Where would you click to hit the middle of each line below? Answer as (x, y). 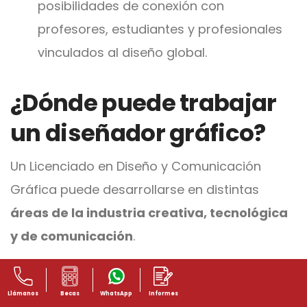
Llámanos (23, 294)
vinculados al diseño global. (122, 52)
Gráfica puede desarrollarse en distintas (135, 189)
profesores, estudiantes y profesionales (160, 29)
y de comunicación (72, 236)
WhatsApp (116, 294)
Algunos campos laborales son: (107, 282)
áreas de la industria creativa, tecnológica (149, 212)
